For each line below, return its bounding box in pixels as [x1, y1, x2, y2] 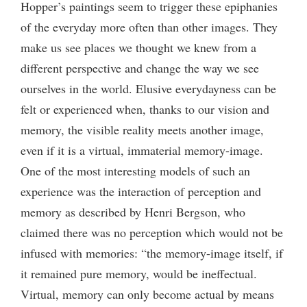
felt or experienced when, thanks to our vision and [21, 100, 269, 117]
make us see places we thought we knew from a [21, 38, 256, 56]
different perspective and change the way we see [21, 59, 259, 76]
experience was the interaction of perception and [21, 182, 261, 199]
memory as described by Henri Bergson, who [21, 203, 245, 220]
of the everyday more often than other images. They [21, 18, 278, 35]
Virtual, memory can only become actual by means [21, 285, 274, 302]
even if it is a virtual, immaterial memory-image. [21, 141, 263, 158]
